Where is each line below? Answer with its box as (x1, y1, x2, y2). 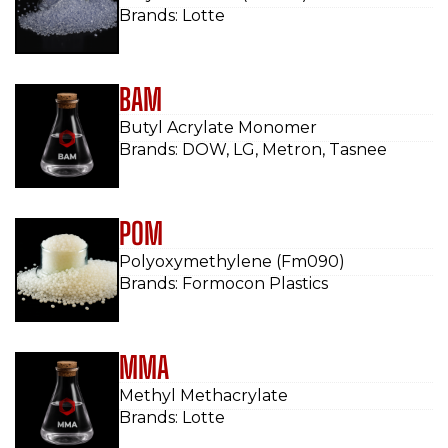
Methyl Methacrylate (119, 386, 288, 405)
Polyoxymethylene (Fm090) (119, 252, 345, 271)
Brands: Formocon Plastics (119, 274, 328, 293)
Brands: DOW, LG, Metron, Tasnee (119, 140, 387, 159)
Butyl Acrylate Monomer (119, 118, 317, 137)
